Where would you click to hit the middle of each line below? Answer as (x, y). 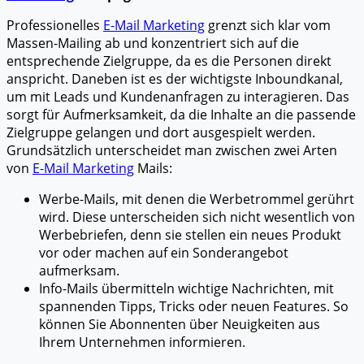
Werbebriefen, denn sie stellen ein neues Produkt (190, 235)
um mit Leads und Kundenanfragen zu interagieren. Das (178, 97)
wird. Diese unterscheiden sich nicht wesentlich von (197, 217)
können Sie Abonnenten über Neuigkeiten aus (180, 324)
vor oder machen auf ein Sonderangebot (164, 253)
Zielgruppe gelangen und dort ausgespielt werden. (161, 132)
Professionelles (55, 25)
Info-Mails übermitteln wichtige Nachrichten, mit (186, 288)
